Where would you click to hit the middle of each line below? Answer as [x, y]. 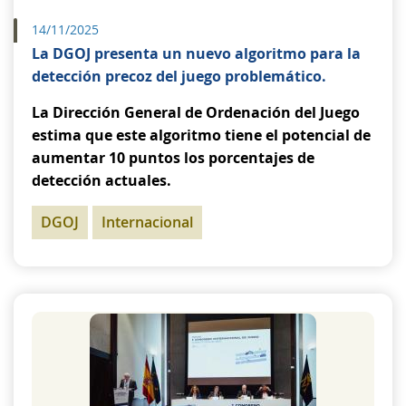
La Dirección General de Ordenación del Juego [196, 112]
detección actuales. [101, 180]
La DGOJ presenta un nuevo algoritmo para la [196, 53]
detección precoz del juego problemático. [179, 76]
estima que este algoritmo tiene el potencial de [201, 135]
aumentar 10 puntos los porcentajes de [173, 158]
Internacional [147, 222]
